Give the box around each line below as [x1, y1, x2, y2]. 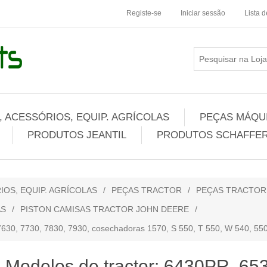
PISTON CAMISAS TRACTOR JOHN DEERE [20, 204, 189, 214]
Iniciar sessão [181, 9, 225, 17]
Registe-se [126, 9, 162, 17]
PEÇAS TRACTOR [111, 185, 182, 195]
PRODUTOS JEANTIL [27, 129, 126, 141]
